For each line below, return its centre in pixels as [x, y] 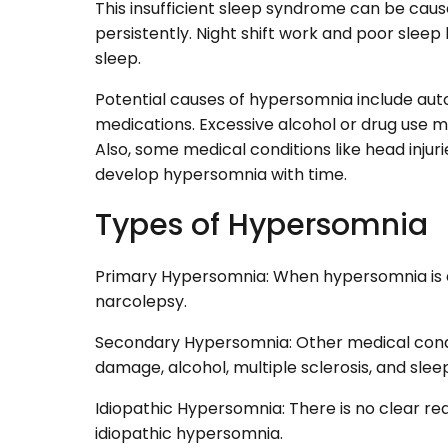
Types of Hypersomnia [261, 225]
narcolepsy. [141, 302]
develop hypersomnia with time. [221, 175]
